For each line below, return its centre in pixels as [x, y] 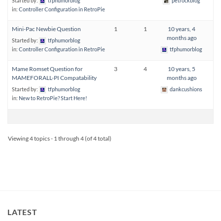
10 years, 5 [182, 69]
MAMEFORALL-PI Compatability [54, 77]
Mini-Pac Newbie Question [46, 29]
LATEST [22, 212]
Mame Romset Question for [47, 69]
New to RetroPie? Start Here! [53, 98]
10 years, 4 [182, 29]
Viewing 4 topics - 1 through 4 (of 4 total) [60, 138]
